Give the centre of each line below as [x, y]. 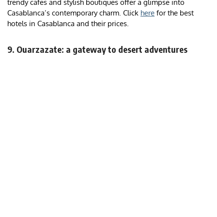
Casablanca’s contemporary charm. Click [74, 13]
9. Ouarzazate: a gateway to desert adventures [97, 49]
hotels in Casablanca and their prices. [68, 24]
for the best [174, 13]
